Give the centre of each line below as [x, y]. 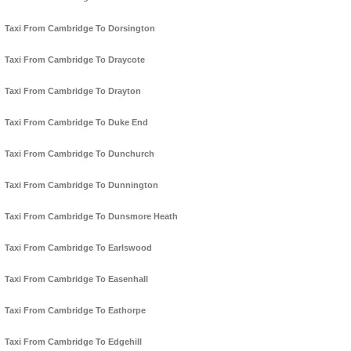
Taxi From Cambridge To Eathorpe [75, 311]
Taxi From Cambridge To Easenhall [76, 279]
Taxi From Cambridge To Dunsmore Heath [91, 217]
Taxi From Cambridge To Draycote [75, 60]
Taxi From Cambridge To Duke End [76, 123]
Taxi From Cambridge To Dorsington [80, 29]
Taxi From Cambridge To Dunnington [81, 185]
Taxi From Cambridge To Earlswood [78, 248]
